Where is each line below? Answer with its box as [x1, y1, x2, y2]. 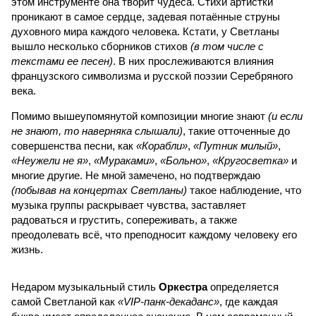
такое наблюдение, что [187, 184, 301, 196]
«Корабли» [136, 140, 188, 152]
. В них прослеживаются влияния [113, 55, 274, 67]
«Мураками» [94, 154, 154, 166]
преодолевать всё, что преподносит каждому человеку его [11, 229, 297, 241]
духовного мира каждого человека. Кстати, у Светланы [11, 25, 279, 37]
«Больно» [160, 154, 207, 166]
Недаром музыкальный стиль [11, 281, 159, 293]
